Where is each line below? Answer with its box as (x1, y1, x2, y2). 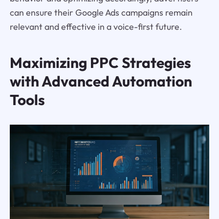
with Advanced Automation (9, 72, 192, 91)
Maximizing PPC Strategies (9, 53, 191, 72)
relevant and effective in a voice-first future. (9, 21, 182, 33)
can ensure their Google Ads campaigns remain (9, 7, 193, 19)
